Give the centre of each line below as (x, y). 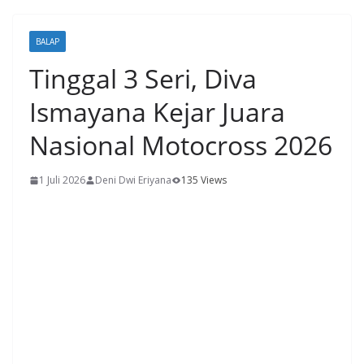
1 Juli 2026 (62, 180)
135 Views (204, 180)
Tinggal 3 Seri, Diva (143, 78)
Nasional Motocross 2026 (181, 145)
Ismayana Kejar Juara (157, 112)
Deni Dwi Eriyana (133, 180)
